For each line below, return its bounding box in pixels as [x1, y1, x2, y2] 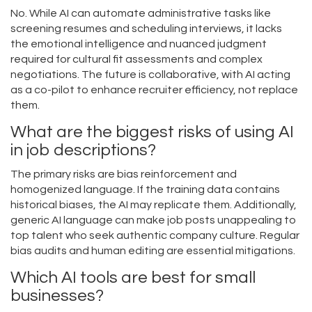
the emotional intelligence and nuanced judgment [10, 38, 267, 50]
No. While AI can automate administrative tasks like [10, 8, 271, 19]
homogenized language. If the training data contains [10, 184, 280, 196]
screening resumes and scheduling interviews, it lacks [10, 23, 282, 35]
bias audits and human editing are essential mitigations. [10, 245, 295, 257]
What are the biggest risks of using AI [10, 123, 294, 141]
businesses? [10, 287, 104, 305]
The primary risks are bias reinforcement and [10, 169, 237, 180]
